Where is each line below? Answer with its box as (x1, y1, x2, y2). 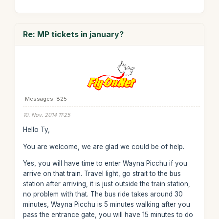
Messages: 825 (24, 95, 67, 102)
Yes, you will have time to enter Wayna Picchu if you (22, 159, 187, 167)
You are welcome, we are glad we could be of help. (22, 142, 184, 151)
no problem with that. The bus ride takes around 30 (22, 190, 183, 198)
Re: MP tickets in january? (22, 29, 124, 39)
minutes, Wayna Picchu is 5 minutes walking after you (22, 200, 190, 208)
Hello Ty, (22, 126, 50, 133)
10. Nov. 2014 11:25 (22, 111, 70, 118)
